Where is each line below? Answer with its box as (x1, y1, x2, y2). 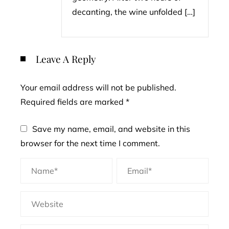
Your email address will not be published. (20, 82, 176, 93)
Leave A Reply (36, 52, 96, 65)
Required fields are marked (20, 97, 126, 107)
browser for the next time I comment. (20, 138, 160, 148)
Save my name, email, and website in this (32, 124, 190, 134)
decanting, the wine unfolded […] (72, 7, 195, 17)
